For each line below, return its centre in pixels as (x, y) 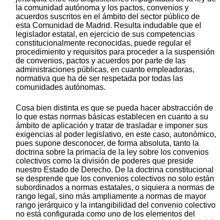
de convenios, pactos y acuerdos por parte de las (101, 60)
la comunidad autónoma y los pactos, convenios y (102, 7)
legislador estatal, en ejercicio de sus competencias (105, 34)
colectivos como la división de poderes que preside (105, 161)
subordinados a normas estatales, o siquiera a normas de (115, 187)
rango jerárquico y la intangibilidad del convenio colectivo (116, 205)
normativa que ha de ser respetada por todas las (99, 78)
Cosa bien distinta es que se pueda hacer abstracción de (114, 108)
